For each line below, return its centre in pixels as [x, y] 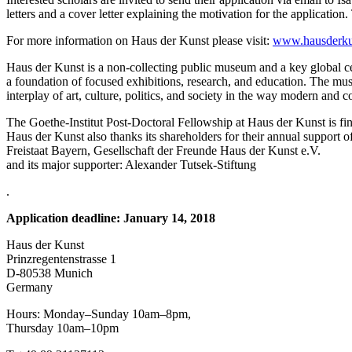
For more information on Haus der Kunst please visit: [139, 41]
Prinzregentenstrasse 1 [61, 259]
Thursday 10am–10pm [62, 328]
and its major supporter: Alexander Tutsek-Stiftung [131, 165]
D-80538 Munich [49, 273]
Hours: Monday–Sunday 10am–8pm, [99, 314]
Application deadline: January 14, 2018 [111, 218]
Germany [29, 288]
